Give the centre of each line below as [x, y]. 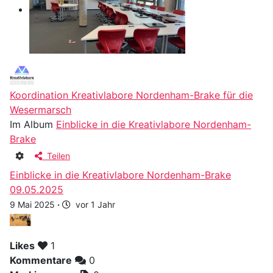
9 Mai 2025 [34, 205]
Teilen [56, 156]
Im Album [33, 125]
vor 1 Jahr [93, 205]
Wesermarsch [41, 110]
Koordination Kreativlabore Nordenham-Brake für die [131, 95]
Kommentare [41, 261]
